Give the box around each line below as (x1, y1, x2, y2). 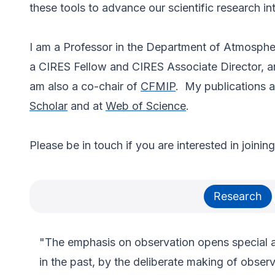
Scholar (29, 99, 68, 113)
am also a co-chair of (29, 80, 141, 93)
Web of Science (106, 99, 186, 113)
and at (68, 99, 106, 113)
